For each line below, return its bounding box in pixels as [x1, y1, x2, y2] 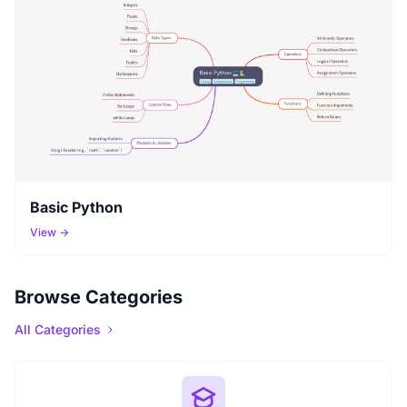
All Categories [15, 322, 101, 338]
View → [30, 225, 69, 240]
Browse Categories [15, 286, 183, 309]
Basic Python [30, 198, 123, 217]
